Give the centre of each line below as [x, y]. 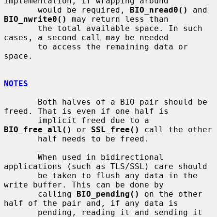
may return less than [118, 19]
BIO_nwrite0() [35, 19]
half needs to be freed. [21, 139]
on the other [171, 194]
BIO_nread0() [159, 10]
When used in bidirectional [21, 157]
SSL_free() [115, 129]
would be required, [84, 10]
